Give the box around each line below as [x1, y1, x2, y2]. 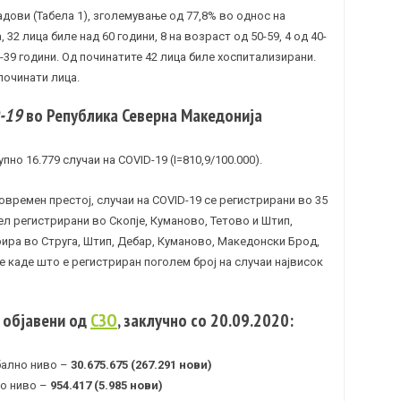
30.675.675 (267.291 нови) [68, 358, 212, 372]
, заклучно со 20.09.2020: [117, 309, 294, 333]
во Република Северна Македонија [22, 104, 262, 128]
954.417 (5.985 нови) [47, 379, 163, 393]
